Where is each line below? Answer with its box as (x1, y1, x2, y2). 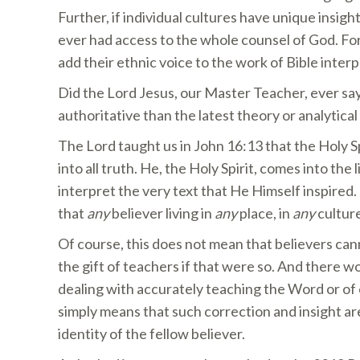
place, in (237, 204, 292, 222)
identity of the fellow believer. (58, 325, 245, 342)
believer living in (109, 204, 215, 222)
